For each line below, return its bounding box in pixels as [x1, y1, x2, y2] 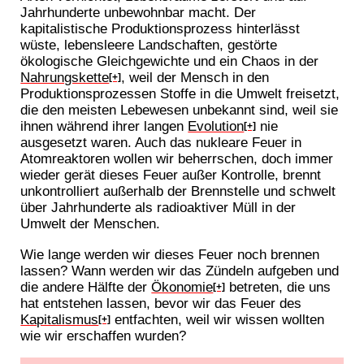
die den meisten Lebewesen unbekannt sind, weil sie [20, 102, 339, 119]
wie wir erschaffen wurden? [20, 327, 187, 344]
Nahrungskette [20, 69, 110, 86]
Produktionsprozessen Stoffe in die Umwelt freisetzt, [20, 85, 340, 102]
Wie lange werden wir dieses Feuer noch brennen [20, 245, 320, 262]
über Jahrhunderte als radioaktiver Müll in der [20, 199, 297, 216]
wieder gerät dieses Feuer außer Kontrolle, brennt [20, 167, 322, 184]
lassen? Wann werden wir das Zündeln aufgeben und [20, 262, 340, 279]
